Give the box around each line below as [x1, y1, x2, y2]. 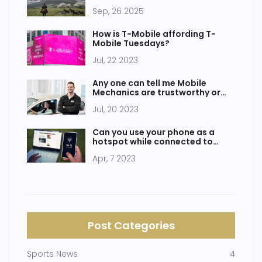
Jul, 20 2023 [92, 104, 139, 115]
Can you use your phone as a [92, 126, 215, 138]
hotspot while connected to [92, 136, 213, 147]
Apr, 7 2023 [92, 153, 136, 164]
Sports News [27, 248, 78, 260]
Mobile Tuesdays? [92, 37, 170, 49]
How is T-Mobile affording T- [92, 28, 216, 40]
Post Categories [87, 218, 175, 233]
